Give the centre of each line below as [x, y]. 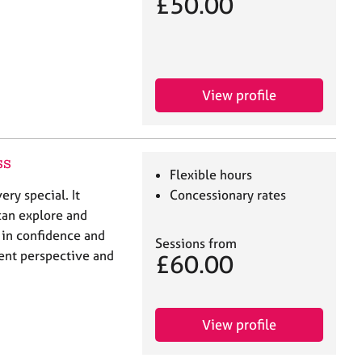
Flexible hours [211, 174]
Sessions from [196, 243]
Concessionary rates [228, 194]
